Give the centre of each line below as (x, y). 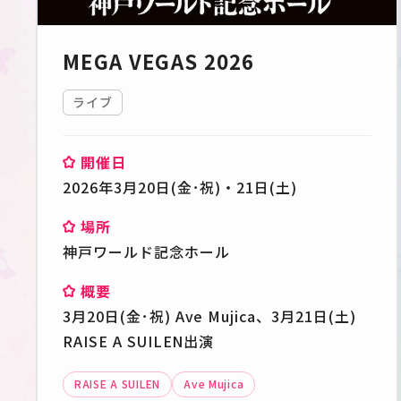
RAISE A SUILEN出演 (139, 341)
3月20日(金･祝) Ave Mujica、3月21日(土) (209, 316)
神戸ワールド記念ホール (146, 252)
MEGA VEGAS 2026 (159, 61)
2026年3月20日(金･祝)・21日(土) (180, 188)
